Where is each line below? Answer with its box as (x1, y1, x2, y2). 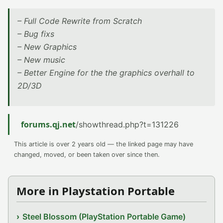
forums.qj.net (21, 119, 76, 130)
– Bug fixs (17, 29, 54, 39)
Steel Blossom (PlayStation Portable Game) (22, 212, 186, 222)
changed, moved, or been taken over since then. (14, 151, 160, 158)
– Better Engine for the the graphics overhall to (17, 68, 195, 78)
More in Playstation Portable (16, 183, 175, 198)
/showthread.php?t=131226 (76, 119, 179, 129)
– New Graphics (17, 42, 77, 52)
